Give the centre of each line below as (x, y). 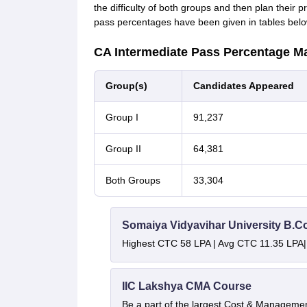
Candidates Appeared (243, 86)
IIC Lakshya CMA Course (186, 286)
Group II (123, 149)
